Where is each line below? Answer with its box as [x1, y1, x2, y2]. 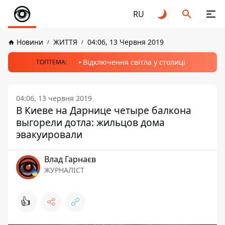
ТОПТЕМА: [36, 58, 67, 66]
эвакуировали [16, 128, 82, 141]
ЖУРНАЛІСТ [44, 165, 84, 175]
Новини [17, 37, 43, 47]
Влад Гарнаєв [44, 154, 96, 165]
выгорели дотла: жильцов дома [16, 116, 165, 129]
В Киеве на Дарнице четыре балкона [16, 103, 191, 117]
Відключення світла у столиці [82, 57, 185, 67]
